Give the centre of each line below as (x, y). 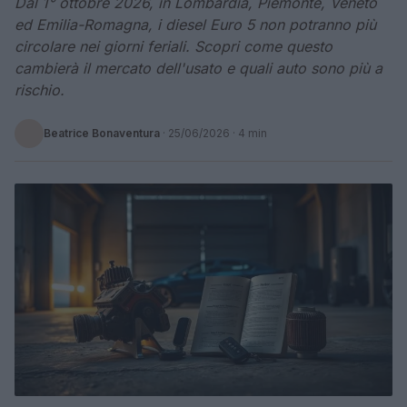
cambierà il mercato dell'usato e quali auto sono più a (199, 68)
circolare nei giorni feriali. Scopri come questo (174, 46)
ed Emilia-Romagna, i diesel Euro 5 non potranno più (195, 25)
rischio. (40, 90)
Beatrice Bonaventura (102, 133)
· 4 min (248, 133)
